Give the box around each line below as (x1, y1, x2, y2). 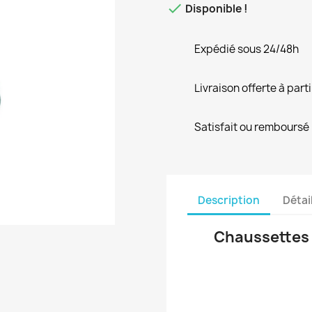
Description (198, 193, 260, 208)
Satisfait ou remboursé (194, 119, 309, 134)
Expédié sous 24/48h (194, 41, 299, 56)
